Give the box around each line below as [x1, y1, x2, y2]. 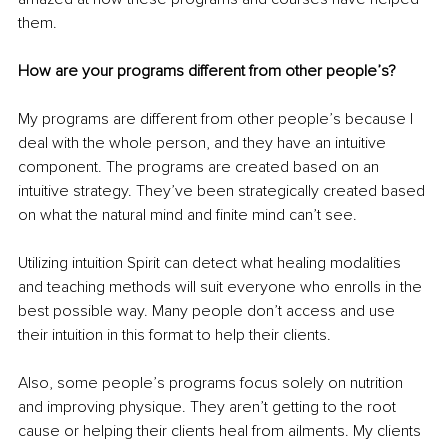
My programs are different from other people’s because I [18, 109, 417, 130]
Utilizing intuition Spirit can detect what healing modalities [18, 253, 405, 274]
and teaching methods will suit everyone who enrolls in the [18, 277, 426, 298]
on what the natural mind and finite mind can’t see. [18, 205, 357, 226]
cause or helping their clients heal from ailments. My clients [18, 421, 425, 442]
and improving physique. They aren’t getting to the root [18, 397, 400, 418]
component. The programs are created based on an [18, 157, 383, 178]
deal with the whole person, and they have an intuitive [18, 133, 390, 154]
